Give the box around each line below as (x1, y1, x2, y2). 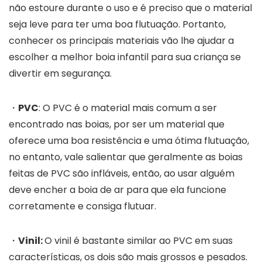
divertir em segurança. (9, 66, 112, 80)
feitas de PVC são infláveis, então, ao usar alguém (9, 166, 235, 180)
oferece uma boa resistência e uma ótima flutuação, (9, 133, 249, 147)
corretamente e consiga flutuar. (9, 199, 156, 213)
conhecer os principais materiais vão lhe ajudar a (9, 33, 234, 47)
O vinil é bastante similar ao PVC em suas (44, 233, 233, 247)
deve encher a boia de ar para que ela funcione (9, 182, 226, 196)
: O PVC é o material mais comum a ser (39, 101, 217, 115)
